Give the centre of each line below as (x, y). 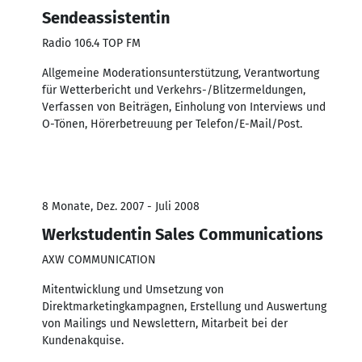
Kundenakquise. (83, 340)
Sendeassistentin (106, 17)
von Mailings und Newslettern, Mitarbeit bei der (165, 323)
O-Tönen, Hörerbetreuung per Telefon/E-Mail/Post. (172, 124)
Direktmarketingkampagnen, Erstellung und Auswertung (184, 306)
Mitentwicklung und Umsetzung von (133, 289)
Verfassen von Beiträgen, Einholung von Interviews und (184, 107)
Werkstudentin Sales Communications (183, 234)
